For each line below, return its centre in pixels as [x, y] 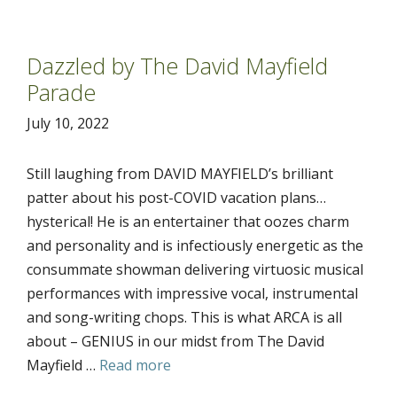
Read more [135, 365]
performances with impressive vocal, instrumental [192, 293]
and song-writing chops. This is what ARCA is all [184, 317]
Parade [61, 92]
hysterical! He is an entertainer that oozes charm [188, 221]
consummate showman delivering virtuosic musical [195, 269]
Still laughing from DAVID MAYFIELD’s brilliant [180, 173]
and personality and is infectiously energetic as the [195, 245]
